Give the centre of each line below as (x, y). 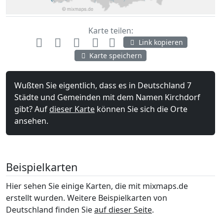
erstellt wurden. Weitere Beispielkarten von (87, 198)
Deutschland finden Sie (50, 210)
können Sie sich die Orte (141, 109)
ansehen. (31, 121)
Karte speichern (115, 56)
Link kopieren (160, 42)
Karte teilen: (110, 30)
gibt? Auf (32, 109)
